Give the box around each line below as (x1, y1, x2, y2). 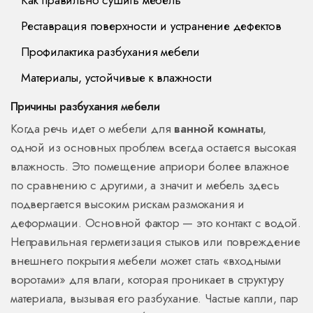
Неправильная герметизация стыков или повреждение (10, 233, 300, 251)
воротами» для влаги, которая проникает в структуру (10, 271, 284, 289)
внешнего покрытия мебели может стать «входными (10, 252, 282, 270)
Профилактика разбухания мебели (21, 43, 200, 61)
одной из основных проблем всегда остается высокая (10, 139, 297, 156)
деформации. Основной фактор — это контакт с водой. (10, 214, 301, 232)
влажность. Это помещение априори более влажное (10, 158, 289, 175)
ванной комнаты (174, 120, 263, 138)
